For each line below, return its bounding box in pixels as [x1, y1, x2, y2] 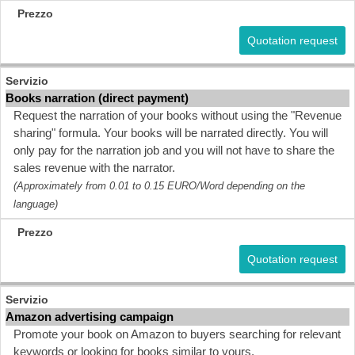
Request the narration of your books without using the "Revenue [13, 109, 342, 122]
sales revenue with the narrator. [13, 161, 175, 174]
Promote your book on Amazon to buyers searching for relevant [13, 327, 341, 341]
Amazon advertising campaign [6, 310, 174, 323]
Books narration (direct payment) [6, 91, 189, 105]
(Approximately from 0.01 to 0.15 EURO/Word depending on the [13, 180, 305, 192]
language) [13, 198, 58, 210]
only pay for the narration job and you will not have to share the [13, 143, 334, 157]
